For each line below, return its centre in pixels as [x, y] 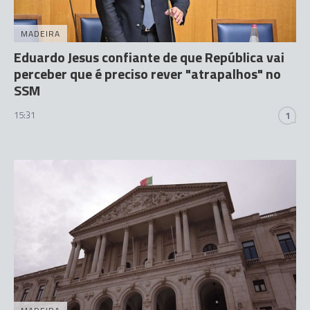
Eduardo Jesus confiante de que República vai [149, 57]
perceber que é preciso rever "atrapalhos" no [147, 74]
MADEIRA [40, 34]
